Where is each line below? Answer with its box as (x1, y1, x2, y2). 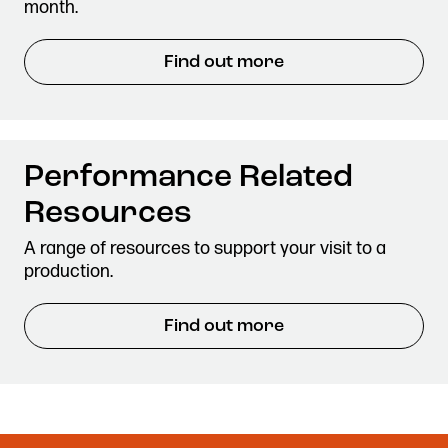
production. (24, 261, 113, 282)
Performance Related (24, 162, 353, 194)
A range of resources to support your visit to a (24, 238, 386, 259)
